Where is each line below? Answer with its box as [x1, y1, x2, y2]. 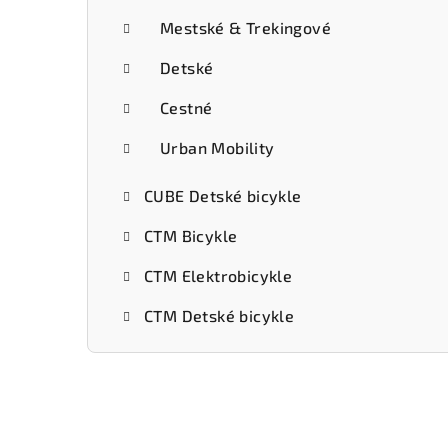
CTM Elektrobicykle [144, 266, 293, 286]
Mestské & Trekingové [160, 18, 331, 38]
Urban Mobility [160, 138, 275, 158]
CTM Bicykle [144, 226, 238, 246]
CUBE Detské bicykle [144, 186, 302, 206]
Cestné [160, 98, 213, 118]
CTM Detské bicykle [144, 306, 295, 326]
